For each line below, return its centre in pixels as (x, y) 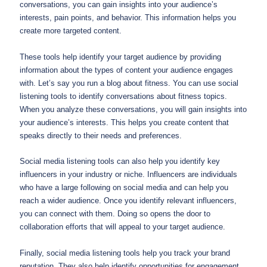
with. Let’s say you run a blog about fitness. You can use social (129, 83)
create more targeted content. (71, 31)
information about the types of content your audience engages (126, 70)
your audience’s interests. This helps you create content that (124, 122)
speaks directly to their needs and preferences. (101, 135)
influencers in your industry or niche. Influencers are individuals (128, 175)
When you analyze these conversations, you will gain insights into (133, 109)
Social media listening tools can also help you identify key (120, 162)
